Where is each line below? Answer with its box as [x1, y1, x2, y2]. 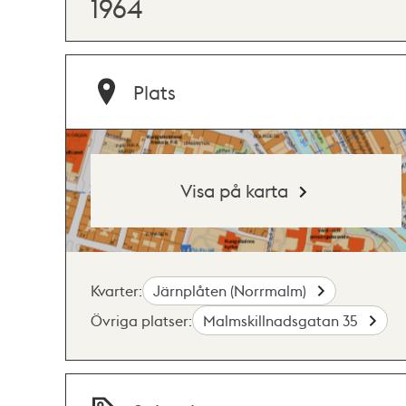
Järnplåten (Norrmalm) [153, 280, 311, 300]
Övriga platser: [91, 310, 192, 330]
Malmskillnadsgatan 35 [203, 310, 362, 330]
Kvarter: [91, 280, 142, 300]
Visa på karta [180, 178, 289, 202]
